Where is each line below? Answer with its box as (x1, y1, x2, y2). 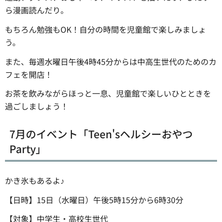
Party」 (9, 141, 46, 156)
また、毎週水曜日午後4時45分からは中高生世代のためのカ (5, 55, 217, 67)
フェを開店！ (5, 68, 53, 80)
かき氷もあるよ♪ (5, 174, 64, 186)
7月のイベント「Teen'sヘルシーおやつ (9, 126, 193, 141)
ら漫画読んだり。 (5, 3, 68, 16)
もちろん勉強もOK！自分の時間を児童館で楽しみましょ (5, 23, 206, 35)
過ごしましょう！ (5, 100, 68, 112)
